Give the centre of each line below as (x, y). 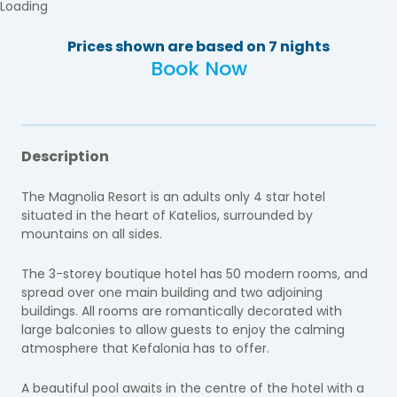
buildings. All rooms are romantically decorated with (182, 311)
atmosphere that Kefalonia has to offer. (147, 348)
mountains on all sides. (93, 234)
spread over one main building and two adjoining (172, 292)
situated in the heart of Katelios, (122, 215)
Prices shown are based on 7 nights (198, 46)
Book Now (198, 68)
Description (65, 156)
